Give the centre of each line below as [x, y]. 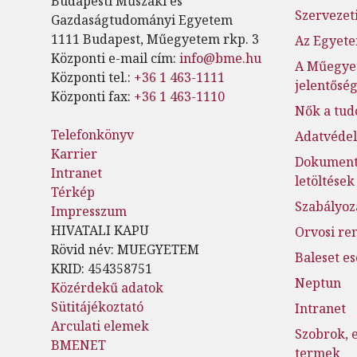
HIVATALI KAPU [100, 231]
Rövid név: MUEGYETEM [125, 250]
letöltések [324, 181]
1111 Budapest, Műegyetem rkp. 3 [155, 39]
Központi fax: [92, 97]
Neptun [318, 283]
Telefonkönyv [92, 135]
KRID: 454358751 [102, 269]
